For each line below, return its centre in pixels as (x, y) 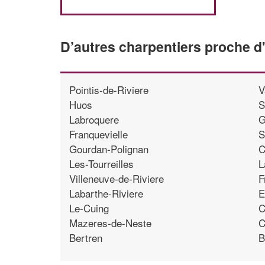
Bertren (86, 237)
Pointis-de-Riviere (109, 89)
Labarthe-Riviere (106, 193)
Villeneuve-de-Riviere (117, 178)
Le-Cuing (89, 208)
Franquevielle (98, 134)
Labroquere (94, 119)
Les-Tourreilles (102, 163)
